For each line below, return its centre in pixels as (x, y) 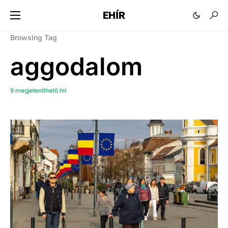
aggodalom (76, 66)
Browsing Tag (34, 37)
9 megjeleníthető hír (39, 90)
